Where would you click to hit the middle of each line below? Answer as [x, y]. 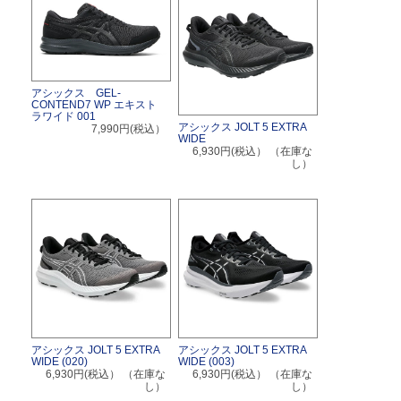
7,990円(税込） [128, 129]
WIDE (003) [206, 361]
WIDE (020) [60, 361]
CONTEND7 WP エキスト [94, 105]
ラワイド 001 [64, 117]
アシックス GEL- [76, 94]
